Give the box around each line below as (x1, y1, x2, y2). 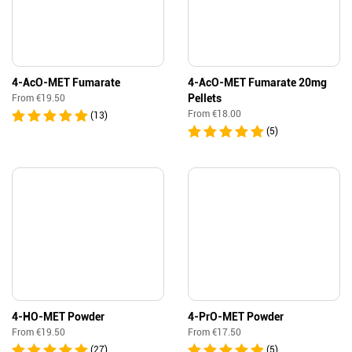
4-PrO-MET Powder (188, 310, 284, 323)
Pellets (188, 92, 222, 104)
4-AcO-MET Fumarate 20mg (188, 76, 327, 89)
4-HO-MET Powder (12, 310, 104, 323)
